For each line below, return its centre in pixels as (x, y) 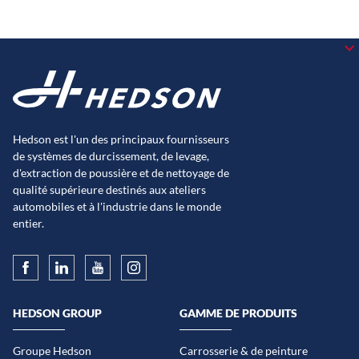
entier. (28, 224)
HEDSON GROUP (57, 313)
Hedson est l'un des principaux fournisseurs (121, 139)
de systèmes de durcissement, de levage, (111, 156)
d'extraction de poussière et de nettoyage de (121, 173)
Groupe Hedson (52, 350)
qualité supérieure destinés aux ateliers (109, 190)
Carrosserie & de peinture (244, 350)
